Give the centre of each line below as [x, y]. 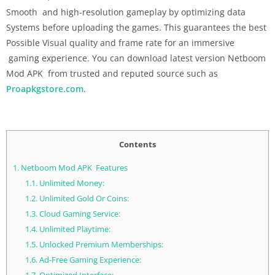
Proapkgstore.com [45, 88]
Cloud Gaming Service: [79, 214]
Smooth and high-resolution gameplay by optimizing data [126, 12]
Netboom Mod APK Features [73, 168]
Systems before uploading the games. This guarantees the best [136, 27]
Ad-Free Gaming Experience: [89, 260]
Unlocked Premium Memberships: [100, 245]
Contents [137, 144]
